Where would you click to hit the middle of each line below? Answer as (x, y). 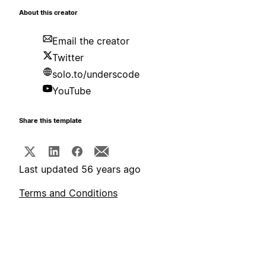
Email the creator (91, 41)
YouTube (72, 91)
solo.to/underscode (96, 75)
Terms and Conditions (68, 193)
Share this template (50, 121)
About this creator (48, 13)
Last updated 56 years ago (80, 170)
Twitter (68, 58)
